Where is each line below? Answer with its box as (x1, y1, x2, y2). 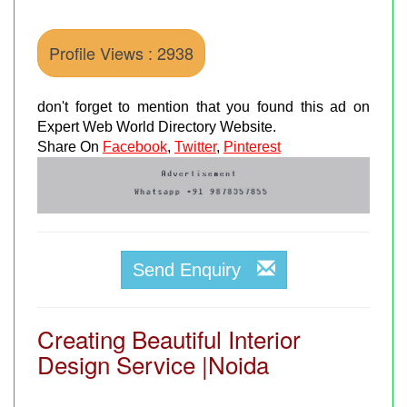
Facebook (103, 138, 167, 154)
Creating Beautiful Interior (37, 321, 301, 355)
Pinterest (223, 138, 281, 154)
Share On (37, 138, 103, 154)
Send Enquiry (132, 259, 257, 280)
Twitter (174, 138, 216, 154)
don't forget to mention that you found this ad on (37, 98, 370, 114)
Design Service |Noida (37, 346, 269, 381)
